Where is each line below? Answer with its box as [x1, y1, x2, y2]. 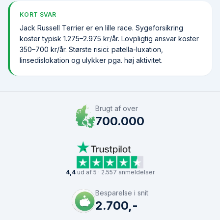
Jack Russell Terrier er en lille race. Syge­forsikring [20, 24, 183, 32]
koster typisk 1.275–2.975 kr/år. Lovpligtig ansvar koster [20, 34, 199, 43]
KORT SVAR [20, 11, 56, 18]
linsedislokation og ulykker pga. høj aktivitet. [20, 56, 163, 64]
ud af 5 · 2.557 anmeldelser [75, 168, 155, 176]
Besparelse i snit [95, 189, 148, 197]
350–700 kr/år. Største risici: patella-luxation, [20, 45, 163, 54]
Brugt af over [95, 104, 138, 112]
